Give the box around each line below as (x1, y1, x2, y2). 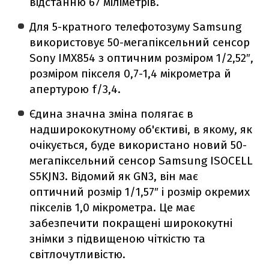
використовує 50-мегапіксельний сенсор (29, 35, 250, 49)
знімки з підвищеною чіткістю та (29, 231, 206, 246)
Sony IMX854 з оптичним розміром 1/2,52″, (29, 50, 254, 65)
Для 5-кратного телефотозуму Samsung (29, 19, 242, 34)
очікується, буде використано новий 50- (29, 138, 247, 152)
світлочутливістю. (29, 247, 126, 261)
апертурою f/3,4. (29, 82, 121, 96)
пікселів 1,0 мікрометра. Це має (29, 200, 196, 214)
